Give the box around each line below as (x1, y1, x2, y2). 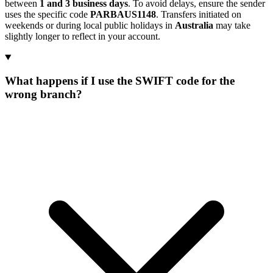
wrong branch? (5, 88, 82, 101)
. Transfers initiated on (156, 9, 241, 20)
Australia (175, 20, 213, 31)
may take (213, 20, 250, 31)
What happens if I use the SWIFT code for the (5, 74, 235, 88)
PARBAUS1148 (90, 9, 156, 20)
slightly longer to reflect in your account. (5, 31, 160, 42)
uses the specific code (5, 9, 90, 20)
